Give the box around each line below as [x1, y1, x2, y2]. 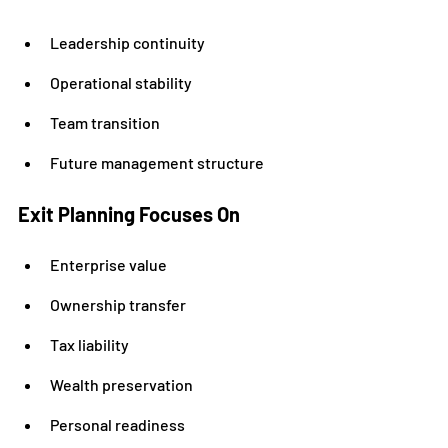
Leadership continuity [50, 33, 205, 52]
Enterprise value [50, 255, 167, 274]
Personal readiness [50, 415, 185, 434]
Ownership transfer [50, 295, 186, 314]
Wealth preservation [50, 375, 193, 394]
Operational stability [50, 73, 192, 92]
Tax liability [50, 335, 129, 354]
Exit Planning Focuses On [18, 202, 240, 226]
